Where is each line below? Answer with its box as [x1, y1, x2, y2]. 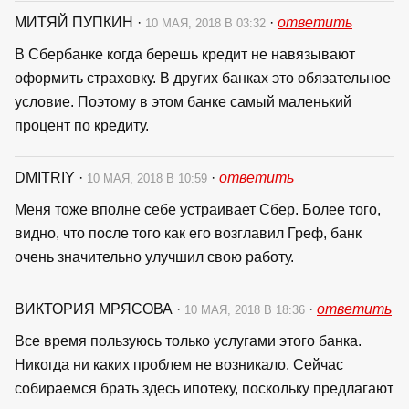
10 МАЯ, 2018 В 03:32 [145, 16, 269, 30]
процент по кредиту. [15, 117, 149, 133]
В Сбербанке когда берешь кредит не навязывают [15, 46, 355, 62]
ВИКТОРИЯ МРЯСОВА [15, 300, 176, 317]
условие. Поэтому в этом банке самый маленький [15, 93, 351, 110]
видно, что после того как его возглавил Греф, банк [15, 225, 362, 241]
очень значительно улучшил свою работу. [15, 248, 294, 265]
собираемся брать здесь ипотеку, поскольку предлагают [15, 380, 393, 396]
